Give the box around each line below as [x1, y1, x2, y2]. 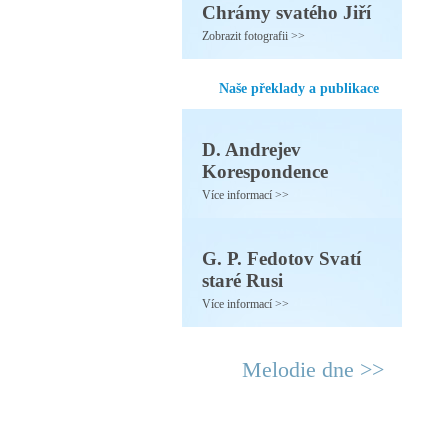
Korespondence [202, 161, 328, 182]
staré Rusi [202, 270, 283, 291]
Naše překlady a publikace [219, 81, 379, 96]
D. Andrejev [202, 139, 301, 160]
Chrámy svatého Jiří [202, 2, 371, 23]
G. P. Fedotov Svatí [202, 248, 361, 269]
